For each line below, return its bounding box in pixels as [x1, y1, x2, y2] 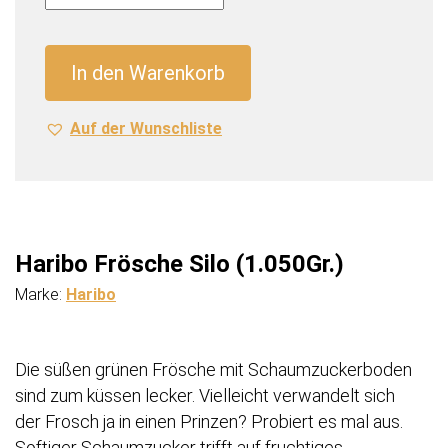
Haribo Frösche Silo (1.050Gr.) [15, 250, 344, 279]
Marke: [15, 285, 66, 305]
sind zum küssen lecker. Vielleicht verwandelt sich [15, 385, 395, 407]
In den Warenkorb [71, 61, 225, 86]
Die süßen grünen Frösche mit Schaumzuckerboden [15, 359, 412, 381]
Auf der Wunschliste [70, 119, 222, 139]
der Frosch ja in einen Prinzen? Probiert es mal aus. [15, 411, 403, 433]
